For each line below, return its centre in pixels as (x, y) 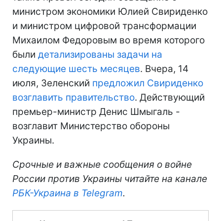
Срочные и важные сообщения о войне (102, 164)
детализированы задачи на (99, 54)
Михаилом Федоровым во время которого (109, 40)
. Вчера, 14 (164, 69)
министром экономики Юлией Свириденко (110, 11)
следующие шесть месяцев (76, 69)
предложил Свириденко (148, 83)
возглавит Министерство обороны (91, 126)
